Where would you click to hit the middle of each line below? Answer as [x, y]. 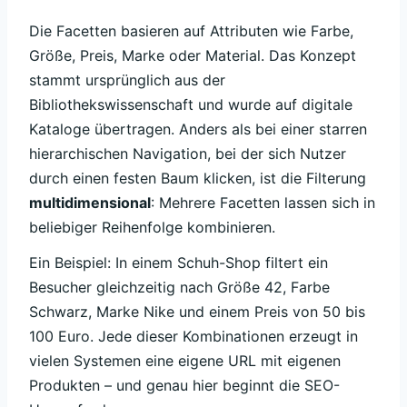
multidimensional [90, 203]
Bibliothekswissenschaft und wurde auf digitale [191, 105]
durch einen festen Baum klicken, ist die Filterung [198, 179]
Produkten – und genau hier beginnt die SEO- [184, 385]
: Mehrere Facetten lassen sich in [263, 203]
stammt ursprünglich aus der [127, 80]
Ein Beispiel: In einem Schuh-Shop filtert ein [179, 262]
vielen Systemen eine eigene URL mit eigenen [185, 360]
